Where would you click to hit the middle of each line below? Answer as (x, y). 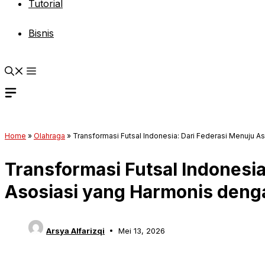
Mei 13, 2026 (141, 230)
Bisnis (41, 33)
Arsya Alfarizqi (75, 230)
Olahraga (49, 136)
